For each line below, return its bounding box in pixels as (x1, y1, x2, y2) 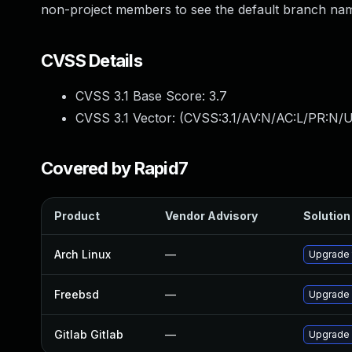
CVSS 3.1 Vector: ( (75, 110, 184, 126)
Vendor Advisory (165, 209, 258, 222)
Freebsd (54, 288, 99, 301)
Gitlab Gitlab (54, 328, 123, 341)
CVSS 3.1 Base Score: (75, 88, 209, 104)
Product (54, 209, 100, 222)
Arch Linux (54, 247, 111, 261)
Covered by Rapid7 (41, 158, 189, 178)
